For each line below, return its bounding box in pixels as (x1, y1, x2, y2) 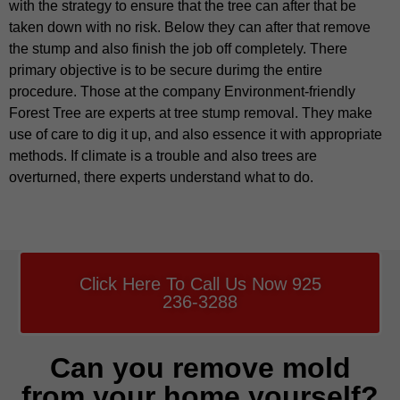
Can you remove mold (49, 351, 351, 384)
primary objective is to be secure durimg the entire (9, 62, 322, 79)
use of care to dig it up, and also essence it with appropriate (9, 127, 382, 143)
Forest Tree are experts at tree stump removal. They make (9, 105, 372, 121)
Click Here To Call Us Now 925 (79, 273, 321, 294)
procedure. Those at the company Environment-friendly (9, 84, 355, 100)
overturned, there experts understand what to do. (9, 170, 313, 186)
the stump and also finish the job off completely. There (9, 41, 347, 57)
